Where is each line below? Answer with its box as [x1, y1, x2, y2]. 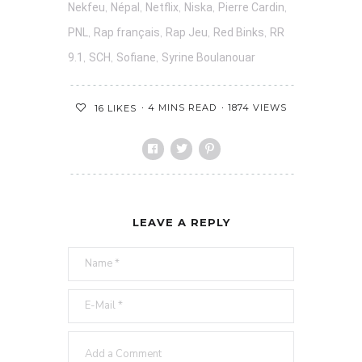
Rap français [94, 25, 160, 39]
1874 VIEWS [228, 101, 287, 113]
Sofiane [116, 50, 156, 64]
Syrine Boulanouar [162, 50, 255, 64]
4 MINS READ [148, 101, 217, 113]
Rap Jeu [166, 25, 208, 39]
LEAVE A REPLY [132, 215, 230, 229]
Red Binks [213, 25, 264, 39]
